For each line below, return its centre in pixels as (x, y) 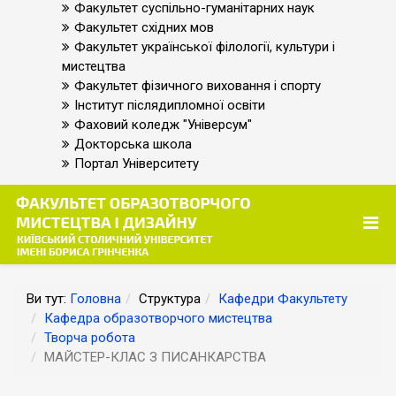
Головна (95, 299)
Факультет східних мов (144, 27)
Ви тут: (48, 299)
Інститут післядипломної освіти (170, 105)
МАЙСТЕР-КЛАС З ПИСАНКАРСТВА (155, 357)
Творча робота (90, 338)
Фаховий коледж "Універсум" (163, 125)
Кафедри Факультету (283, 299)
